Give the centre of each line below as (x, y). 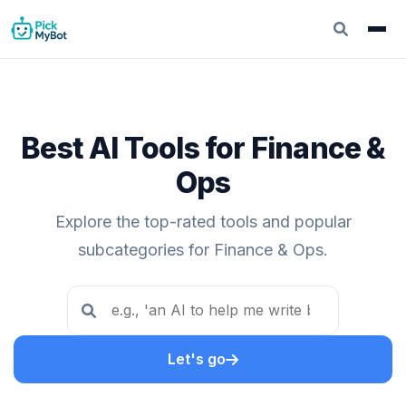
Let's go (197, 359)
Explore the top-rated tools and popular (203, 222)
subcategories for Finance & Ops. (203, 250)
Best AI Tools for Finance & (203, 148)
